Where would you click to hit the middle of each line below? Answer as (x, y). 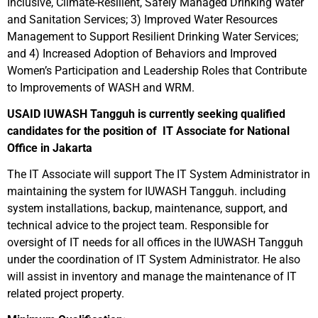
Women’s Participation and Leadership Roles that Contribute (157, 71)
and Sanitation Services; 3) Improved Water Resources (142, 20)
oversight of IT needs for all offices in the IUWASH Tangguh (155, 242)
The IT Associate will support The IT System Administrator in (159, 174)
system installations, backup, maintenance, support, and (147, 208)
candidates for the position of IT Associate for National (148, 131)
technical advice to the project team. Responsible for (138, 225)
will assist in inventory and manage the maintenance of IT (152, 276)
